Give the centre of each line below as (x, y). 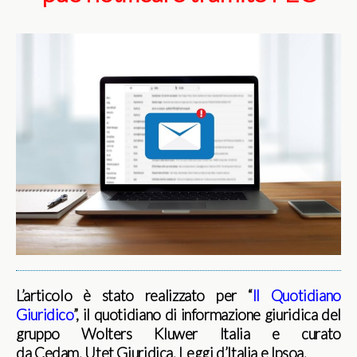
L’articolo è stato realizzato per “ (134, 296)
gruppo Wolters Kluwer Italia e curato (178, 334)
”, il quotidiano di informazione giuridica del (207, 315)
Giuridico (45, 315)
